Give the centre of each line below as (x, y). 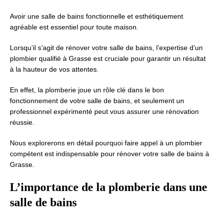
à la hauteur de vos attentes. (54, 69)
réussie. (22, 122)
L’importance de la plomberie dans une (109, 187)
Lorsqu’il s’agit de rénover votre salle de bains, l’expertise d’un (106, 48)
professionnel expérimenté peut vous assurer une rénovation (104, 111)
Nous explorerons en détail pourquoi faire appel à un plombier (106, 143)
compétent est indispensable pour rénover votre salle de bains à (110, 154)
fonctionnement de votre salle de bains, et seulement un (97, 101)
